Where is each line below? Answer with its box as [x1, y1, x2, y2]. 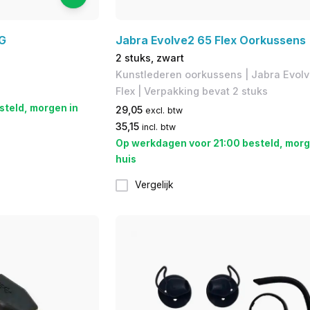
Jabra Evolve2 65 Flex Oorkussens [115, 33, 306, 47]
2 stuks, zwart [115, 51, 184, 64]
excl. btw [145, 104, 183, 116]
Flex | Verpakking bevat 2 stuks [115, 84, 268, 97]
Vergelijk [134, 179, 174, 191]
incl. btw [141, 121, 176, 132]
